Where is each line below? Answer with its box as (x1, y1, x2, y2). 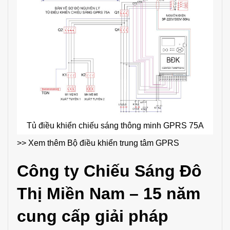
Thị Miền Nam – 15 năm (17, 184, 200, 203)
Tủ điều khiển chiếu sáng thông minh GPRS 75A (26, 121, 204, 130)
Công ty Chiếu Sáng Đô (17, 161, 202, 180)
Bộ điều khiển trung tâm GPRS (67, 138, 179, 147)
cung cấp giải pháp (17, 206, 168, 225)
